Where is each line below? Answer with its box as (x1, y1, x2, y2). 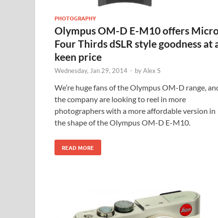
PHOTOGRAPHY (54, 14, 96, 22)
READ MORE (62, 144, 94, 152)
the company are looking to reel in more (54, 94, 186, 104)
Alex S (143, 67, 161, 75)
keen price (54, 51, 102, 63)
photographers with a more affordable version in (54, 106, 216, 116)
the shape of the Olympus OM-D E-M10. (54, 118, 190, 127)
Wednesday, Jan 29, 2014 (54, 67, 127, 75)
